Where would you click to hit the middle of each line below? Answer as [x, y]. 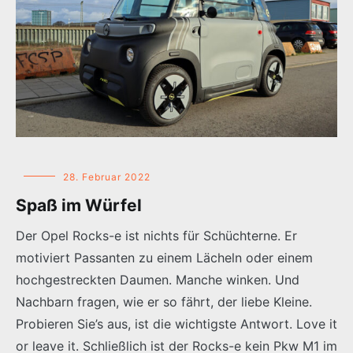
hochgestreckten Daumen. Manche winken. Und [158, 279]
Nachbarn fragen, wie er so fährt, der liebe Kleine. [164, 301]
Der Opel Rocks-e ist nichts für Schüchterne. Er [156, 235]
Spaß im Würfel [79, 205]
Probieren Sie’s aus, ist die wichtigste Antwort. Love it [176, 323]
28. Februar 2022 [107, 176]
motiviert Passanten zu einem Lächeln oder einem [164, 257]
